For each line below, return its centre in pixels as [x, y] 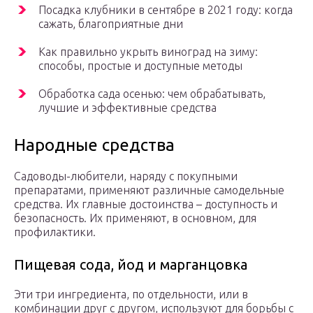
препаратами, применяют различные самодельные [149, 190]
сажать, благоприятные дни [111, 24]
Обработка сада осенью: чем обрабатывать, [152, 94]
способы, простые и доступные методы [140, 66]
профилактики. [55, 232]
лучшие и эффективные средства [128, 108]
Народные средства [94, 145]
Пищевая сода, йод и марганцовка [131, 265]
